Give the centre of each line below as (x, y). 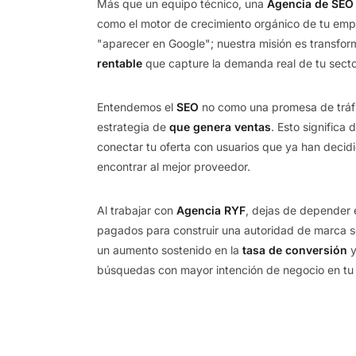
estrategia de (133, 127)
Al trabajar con (137, 210)
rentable (120, 63)
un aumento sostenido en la (170, 250)
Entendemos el (137, 107)
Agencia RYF (211, 210)
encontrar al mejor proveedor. (174, 166)
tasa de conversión (295, 250)
